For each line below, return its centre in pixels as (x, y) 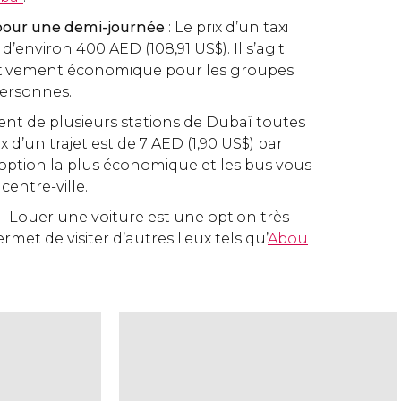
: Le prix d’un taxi (228, 27)
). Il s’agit (254, 49)
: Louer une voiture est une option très (146, 217)
